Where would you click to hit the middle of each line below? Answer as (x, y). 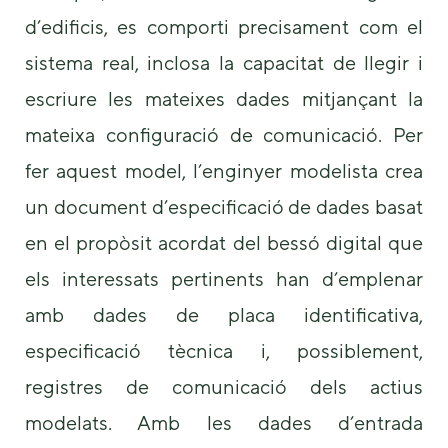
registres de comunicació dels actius (224, 386)
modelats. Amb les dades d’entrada (224, 422)
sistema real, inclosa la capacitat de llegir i (224, 62)
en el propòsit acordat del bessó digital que (224, 242)
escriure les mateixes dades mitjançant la (224, 98)
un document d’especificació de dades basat (224, 206)
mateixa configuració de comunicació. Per (224, 134)
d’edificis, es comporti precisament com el (224, 26)
